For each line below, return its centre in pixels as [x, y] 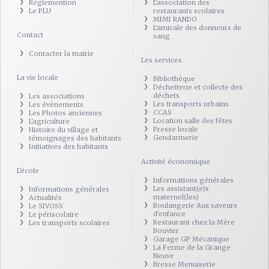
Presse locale [176, 129]
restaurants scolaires [189, 11]
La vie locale [38, 77]
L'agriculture [49, 121]
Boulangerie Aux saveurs [195, 205]
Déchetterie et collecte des [198, 87]
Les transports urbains [191, 104]
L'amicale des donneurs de [197, 28]
